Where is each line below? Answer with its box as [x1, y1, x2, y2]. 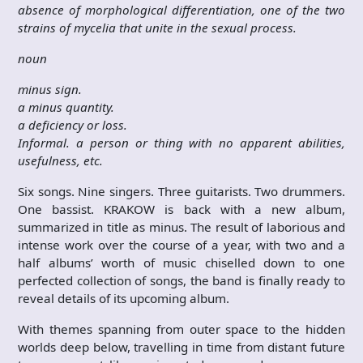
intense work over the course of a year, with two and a [18, 237, 345, 253]
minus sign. [18, 81, 82, 97]
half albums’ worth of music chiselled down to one [18, 254, 345, 271]
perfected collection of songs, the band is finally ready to [18, 272, 345, 288]
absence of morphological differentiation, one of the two [18, 2, 345, 18]
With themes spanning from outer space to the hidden [18, 321, 345, 337]
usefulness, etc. [18, 152, 103, 169]
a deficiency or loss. [18, 117, 127, 133]
